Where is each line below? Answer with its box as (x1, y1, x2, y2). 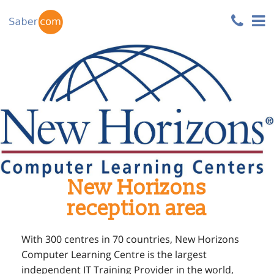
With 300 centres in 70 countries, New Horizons (21, 232, 239, 246)
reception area (67, 196, 207, 221)
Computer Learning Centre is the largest (21, 248, 207, 261)
